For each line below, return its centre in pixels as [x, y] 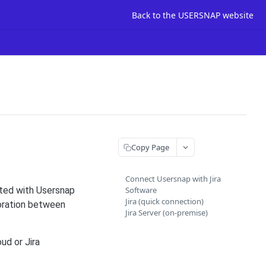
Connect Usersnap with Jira [173, 179]
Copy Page [150, 147]
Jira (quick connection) [164, 201]
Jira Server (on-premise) [167, 213]
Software [141, 190]
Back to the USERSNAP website [193, 15]
